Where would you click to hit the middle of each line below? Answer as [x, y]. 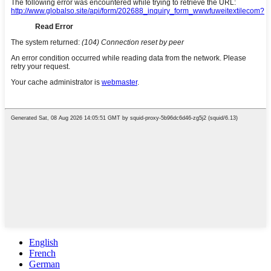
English [44, 243]
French [42, 253]
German [44, 264]
